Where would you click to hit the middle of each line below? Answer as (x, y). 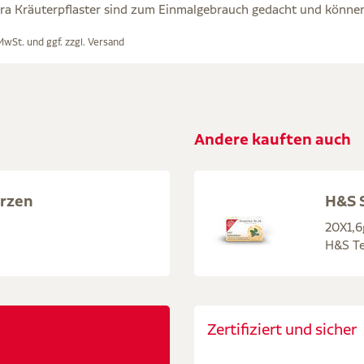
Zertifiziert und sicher (282, 330)
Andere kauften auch (273, 140)
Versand (106, 42)
